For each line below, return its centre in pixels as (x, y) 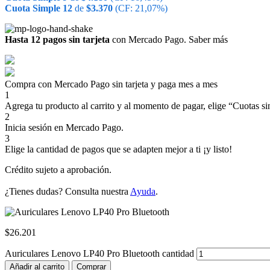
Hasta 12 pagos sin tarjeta (57, 39)
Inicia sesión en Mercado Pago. (64, 127)
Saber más (208, 39)
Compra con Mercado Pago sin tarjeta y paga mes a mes (111, 84)
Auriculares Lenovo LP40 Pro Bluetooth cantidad (99, 253)
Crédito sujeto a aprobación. (58, 169)
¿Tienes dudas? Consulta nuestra (67, 191)
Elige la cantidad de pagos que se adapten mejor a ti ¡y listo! (118, 149)
